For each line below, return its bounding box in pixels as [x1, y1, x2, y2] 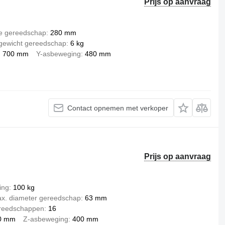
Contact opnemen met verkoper [67, 103, 169, 112]
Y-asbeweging [36, 50, 81, 58]
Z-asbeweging [23, 215, 68, 223]
